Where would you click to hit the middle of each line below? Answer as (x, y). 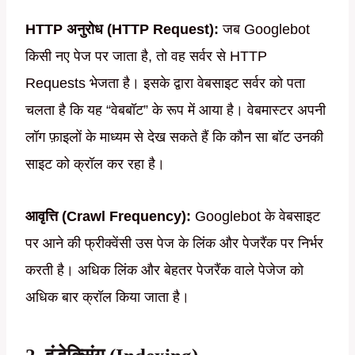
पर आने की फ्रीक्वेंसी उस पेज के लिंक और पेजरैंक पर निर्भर (174, 244)
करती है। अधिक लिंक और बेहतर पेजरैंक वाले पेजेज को (164, 271)
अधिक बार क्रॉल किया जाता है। (107, 298)
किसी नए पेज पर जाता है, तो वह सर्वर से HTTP (146, 57)
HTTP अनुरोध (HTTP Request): (122, 30)
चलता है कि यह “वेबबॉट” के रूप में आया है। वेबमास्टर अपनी (176, 111)
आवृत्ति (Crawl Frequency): (108, 217)
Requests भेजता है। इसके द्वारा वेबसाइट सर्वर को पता (165, 84)
